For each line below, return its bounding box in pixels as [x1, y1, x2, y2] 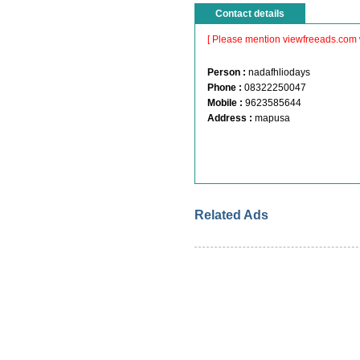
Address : [207, 112, 252, 124]
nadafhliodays [248, 67, 315, 78]
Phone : [207, 82, 242, 93]
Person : [207, 67, 246, 78]
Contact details [215, 8, 284, 19]
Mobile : [207, 97, 243, 108]
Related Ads [194, 208, 268, 222]
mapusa [255, 112, 290, 124]
